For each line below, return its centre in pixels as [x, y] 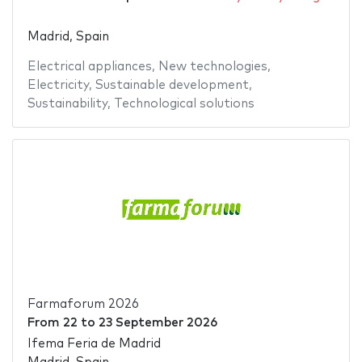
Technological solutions [184, 103]
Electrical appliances [89, 66]
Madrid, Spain [68, 36]
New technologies [213, 66]
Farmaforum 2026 [83, 304]
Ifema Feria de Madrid [94, 344]
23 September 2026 [158, 322]
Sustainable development [172, 85]
